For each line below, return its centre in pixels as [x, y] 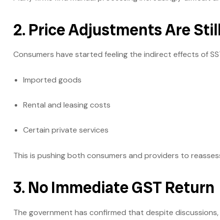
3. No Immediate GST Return [114, 188]
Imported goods [52, 80]
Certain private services [66, 130]
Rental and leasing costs [67, 105]
